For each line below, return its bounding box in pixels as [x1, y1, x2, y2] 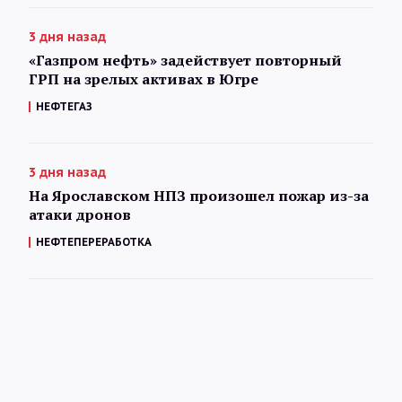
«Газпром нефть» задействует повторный [29, 49, 342, 70]
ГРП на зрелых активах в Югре [29, 68, 258, 89]
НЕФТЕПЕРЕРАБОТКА [36, 234, 152, 249]
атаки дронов [29, 204, 131, 224]
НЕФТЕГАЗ [36, 99, 92, 113]
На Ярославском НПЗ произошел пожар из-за [29, 185, 369, 205]
